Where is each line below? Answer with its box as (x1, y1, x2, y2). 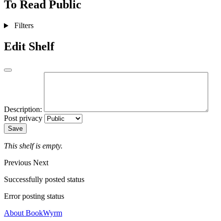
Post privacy (4, 114, 42, 123)
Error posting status (4, 192, 64, 201)
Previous (4, 158, 33, 167)
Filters (14, 21, 34, 30)
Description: (4, 105, 42, 114)
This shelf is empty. (4, 142, 63, 150)
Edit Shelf (4, 40, 54, 53)
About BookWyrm (4, 209, 62, 218)
